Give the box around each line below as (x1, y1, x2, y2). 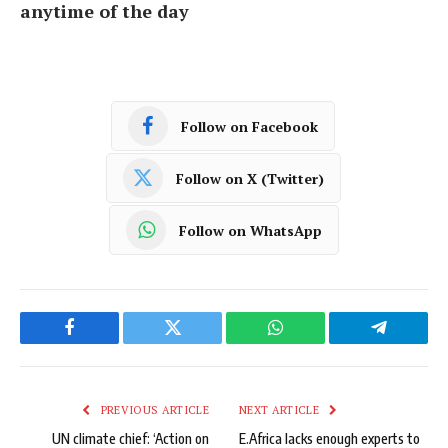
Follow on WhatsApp (179, 220, 322, 240)
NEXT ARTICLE (239, 403, 323, 418)
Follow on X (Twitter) (175, 168, 324, 188)
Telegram (377, 333, 445, 352)
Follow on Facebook (181, 116, 318, 136)
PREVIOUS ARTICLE (97, 403, 209, 418)
